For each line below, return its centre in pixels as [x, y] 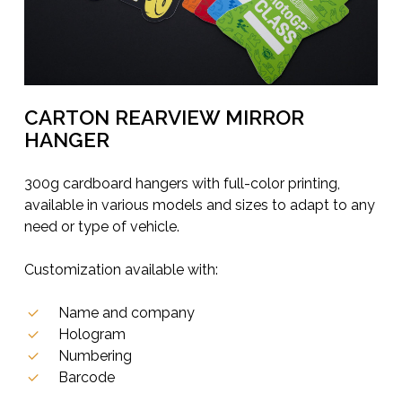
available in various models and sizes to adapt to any [200, 205]
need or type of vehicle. [102, 227]
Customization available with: [122, 270]
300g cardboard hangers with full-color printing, [183, 184]
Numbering [96, 356]
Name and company [127, 313]
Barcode [87, 378]
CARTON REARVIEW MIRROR [165, 118]
